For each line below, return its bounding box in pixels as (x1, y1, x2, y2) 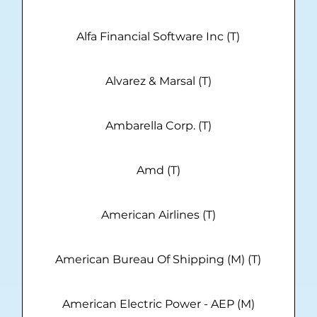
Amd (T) (136, 163, 180, 178)
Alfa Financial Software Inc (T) (76, 30, 241, 44)
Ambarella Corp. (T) (105, 119, 212, 133)
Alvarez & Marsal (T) (105, 74, 212, 88)
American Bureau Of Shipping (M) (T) (55, 253, 262, 267)
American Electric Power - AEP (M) (62, 297, 255, 311)
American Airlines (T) (100, 208, 216, 222)
